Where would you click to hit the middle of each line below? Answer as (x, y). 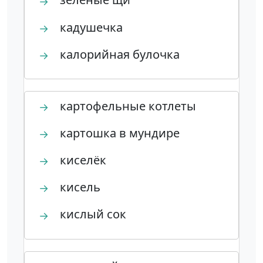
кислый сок (92, 214)
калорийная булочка (118, 54)
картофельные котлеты (127, 106)
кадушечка (90, 27)
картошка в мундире (118, 133)
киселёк (82, 160)
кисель (79, 187)
